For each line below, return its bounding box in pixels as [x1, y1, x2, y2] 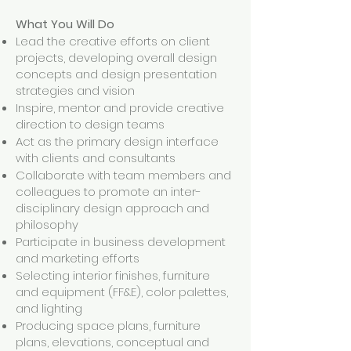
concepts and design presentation [16, 66, 217, 82]
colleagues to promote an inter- [16, 183, 201, 200]
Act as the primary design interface [16, 133, 219, 150]
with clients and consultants [16, 150, 175, 166]
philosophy [16, 216, 78, 233]
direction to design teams [16, 116, 165, 132]
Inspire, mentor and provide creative [16, 100, 224, 116]
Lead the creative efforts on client [16, 33, 210, 49]
